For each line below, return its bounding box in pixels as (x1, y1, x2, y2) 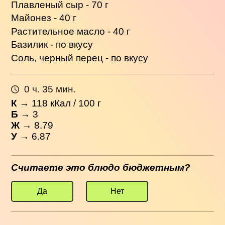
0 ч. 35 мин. (24, 83, 76, 94)
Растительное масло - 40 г (11, 26, 131, 37)
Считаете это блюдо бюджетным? (11, 162, 191, 173)
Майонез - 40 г (11, 13, 77, 24)
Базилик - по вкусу (11, 39, 93, 50)
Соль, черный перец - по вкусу (11, 52, 149, 63)
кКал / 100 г (48, 98, 101, 109)
